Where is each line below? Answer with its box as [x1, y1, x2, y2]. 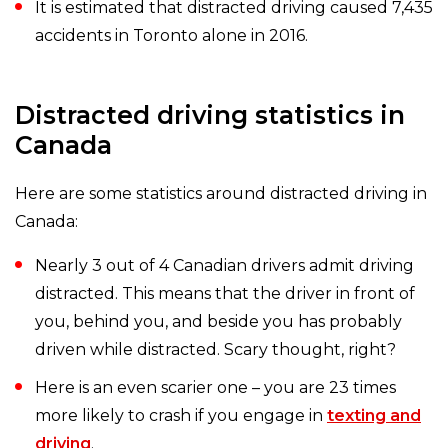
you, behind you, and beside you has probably [35, 312, 402, 332]
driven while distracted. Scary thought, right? [35, 340, 396, 360]
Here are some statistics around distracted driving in [15, 184, 427, 204]
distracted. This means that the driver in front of [35, 284, 415, 304]
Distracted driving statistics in [15, 100, 405, 131]
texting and [327, 406, 421, 426]
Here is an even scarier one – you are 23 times [35, 378, 396, 398]
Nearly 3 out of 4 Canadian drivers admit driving [35, 256, 414, 276]
